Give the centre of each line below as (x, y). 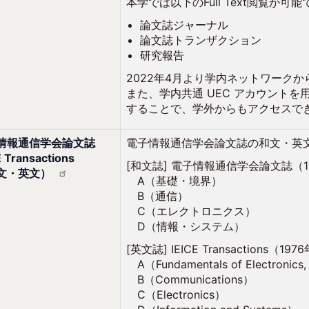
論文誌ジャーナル (185, 25)
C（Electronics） (176, 295)
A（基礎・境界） (175, 181)
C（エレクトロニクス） (191, 211)
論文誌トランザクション (201, 40)
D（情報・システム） (186, 226)
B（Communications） (190, 279)
